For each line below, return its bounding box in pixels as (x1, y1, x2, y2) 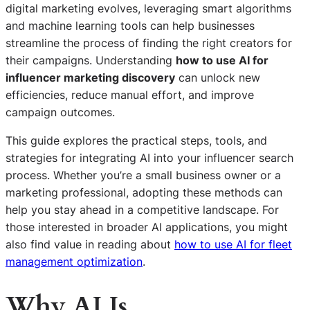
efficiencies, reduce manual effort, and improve (6, 87, 254, 102)
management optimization (6, 254, 143, 268)
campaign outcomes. (6, 104, 115, 119)
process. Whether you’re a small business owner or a (6, 167, 281, 182)
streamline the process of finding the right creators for (6, 35, 292, 50)
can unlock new (175, 70, 260, 84)
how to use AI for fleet (174, 237, 292, 251)
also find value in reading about (6, 237, 174, 251)
